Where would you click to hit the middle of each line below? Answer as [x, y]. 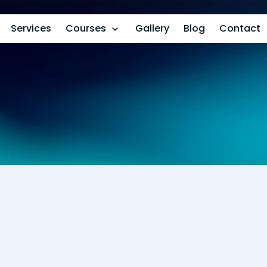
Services [31, 28]
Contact [240, 28]
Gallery [152, 28]
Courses [86, 28]
